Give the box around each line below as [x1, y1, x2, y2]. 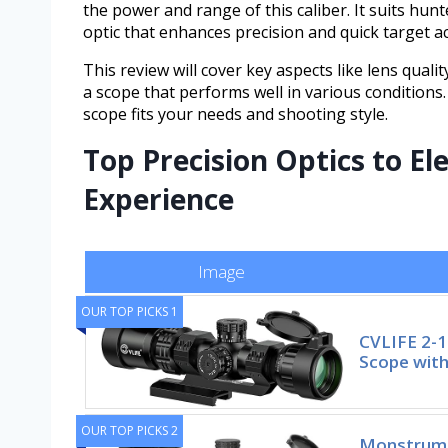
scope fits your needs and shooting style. [83, 102, 388, 125]
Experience [83, 179, 234, 218]
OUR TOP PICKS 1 [81, 302, 178, 320]
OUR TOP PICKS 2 [81, 421, 178, 439]
